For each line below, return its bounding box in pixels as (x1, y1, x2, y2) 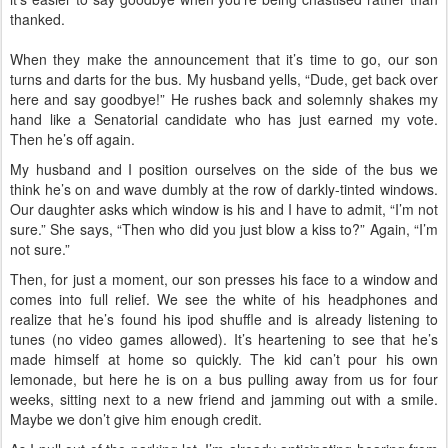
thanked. (10, 9, 65, 29)
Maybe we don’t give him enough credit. (10, 408, 266, 429)
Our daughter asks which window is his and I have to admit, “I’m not (10, 198, 438, 219)
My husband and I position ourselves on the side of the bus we (10, 158, 438, 179)
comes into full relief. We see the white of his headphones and (10, 288, 438, 309)
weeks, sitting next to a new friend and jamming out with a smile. (10, 388, 438, 409)
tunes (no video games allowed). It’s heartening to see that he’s (10, 328, 438, 349)
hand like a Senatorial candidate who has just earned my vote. (10, 109, 438, 129)
